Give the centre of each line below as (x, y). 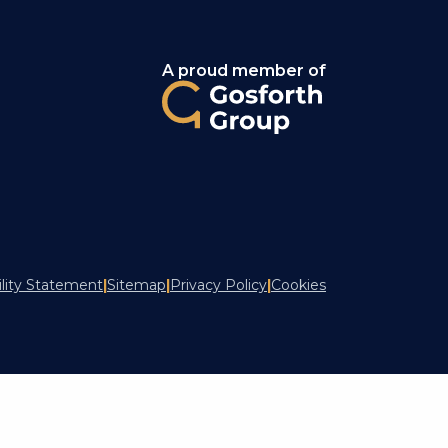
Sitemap (136, 285)
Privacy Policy (218, 285)
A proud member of (244, 71)
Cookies (298, 285)
